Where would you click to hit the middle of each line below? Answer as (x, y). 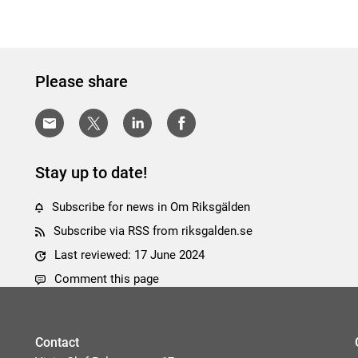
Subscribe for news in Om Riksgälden (151, 207)
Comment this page (106, 279)
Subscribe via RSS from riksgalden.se (153, 231)
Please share (82, 82)
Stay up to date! (91, 173)
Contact (57, 343)
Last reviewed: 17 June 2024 (127, 255)
